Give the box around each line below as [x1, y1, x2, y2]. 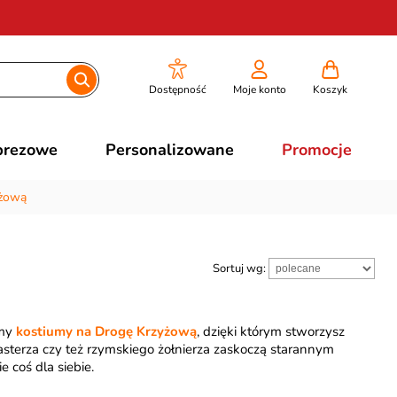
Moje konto [232, 82, 286, 97]
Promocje [281, 139, 352, 160]
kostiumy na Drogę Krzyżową [15, 323, 197, 340]
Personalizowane [105, 139, 234, 160]
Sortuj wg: [213, 261, 269, 276]
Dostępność [148, 82, 206, 97]
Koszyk [312, 82, 347, 97]
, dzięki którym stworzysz [196, 323, 345, 340]
